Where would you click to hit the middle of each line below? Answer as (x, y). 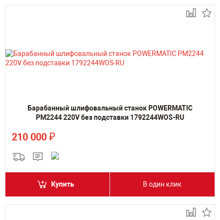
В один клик (162, 184)
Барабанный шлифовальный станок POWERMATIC (110, 108)
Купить (63, 184)
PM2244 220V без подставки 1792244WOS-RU (110, 117)
